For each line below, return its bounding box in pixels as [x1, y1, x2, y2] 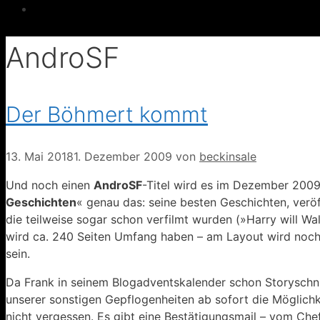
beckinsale [199, 149, 256, 164]
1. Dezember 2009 [74, 149, 172, 164]
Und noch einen [6, 178, 94, 193]
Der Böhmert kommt [6, 101, 208, 127]
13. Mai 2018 [6, 149, 74, 164]
